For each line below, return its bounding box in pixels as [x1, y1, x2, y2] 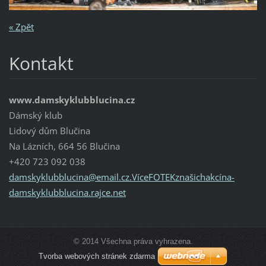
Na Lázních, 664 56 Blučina [8, 140, 120, 153]
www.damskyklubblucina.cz [8, 94, 135, 106]
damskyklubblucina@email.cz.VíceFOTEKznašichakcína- [8, 171, 235, 183]
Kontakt [8, 51, 74, 76]
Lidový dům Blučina [8, 125, 90, 137]
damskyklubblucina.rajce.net [8, 186, 126, 199]
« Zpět [8, 21, 34, 33]
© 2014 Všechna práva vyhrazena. [73, 237, 193, 246]
